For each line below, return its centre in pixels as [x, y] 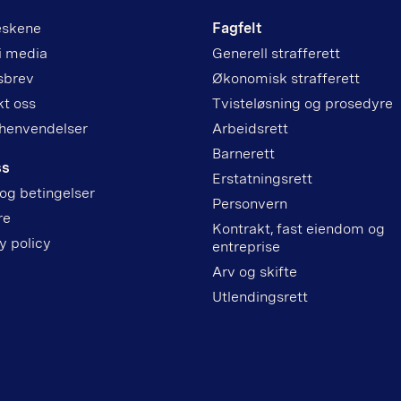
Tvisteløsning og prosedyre [303, 103]
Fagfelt [238, 28]
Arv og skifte [255, 271]
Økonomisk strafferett [286, 78]
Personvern [250, 203]
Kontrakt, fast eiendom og [299, 228]
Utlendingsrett [260, 296]
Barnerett [244, 153]
